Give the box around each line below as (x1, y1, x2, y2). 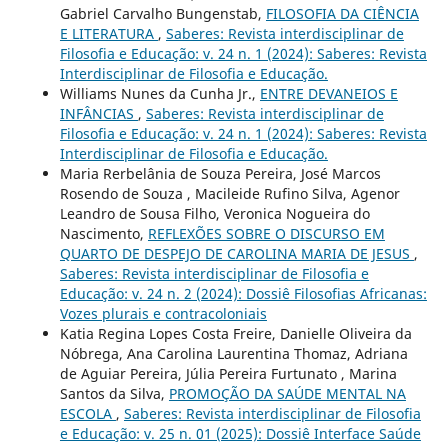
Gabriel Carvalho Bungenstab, (59, 3, 266, 23)
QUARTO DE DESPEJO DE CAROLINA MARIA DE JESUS (59, 243, 414, 263)
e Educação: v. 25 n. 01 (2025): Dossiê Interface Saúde (59, 423, 421, 443)
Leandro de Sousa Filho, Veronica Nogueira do (59, 203, 370, 223)
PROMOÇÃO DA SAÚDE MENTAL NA (168, 383, 406, 403)
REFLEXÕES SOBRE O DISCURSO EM (147, 223, 385, 243)
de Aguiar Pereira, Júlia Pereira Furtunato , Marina (59, 363, 397, 383)
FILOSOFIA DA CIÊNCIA (265, 3, 419, 23)
